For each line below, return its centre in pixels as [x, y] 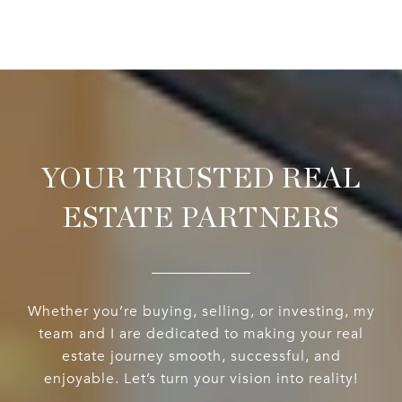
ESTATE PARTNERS [201, 218]
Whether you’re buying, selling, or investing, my [201, 312]
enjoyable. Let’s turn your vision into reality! [201, 379]
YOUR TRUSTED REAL [201, 179]
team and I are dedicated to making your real [201, 334]
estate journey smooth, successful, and [201, 357]
